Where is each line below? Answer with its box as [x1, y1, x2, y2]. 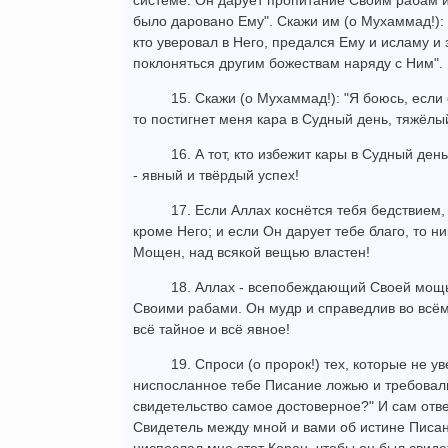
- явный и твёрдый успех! [133, 167, 299, 184]
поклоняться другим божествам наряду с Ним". [133, 55, 443, 72]
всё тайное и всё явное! [133, 321, 290, 338]
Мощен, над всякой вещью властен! [133, 244, 370, 261]
